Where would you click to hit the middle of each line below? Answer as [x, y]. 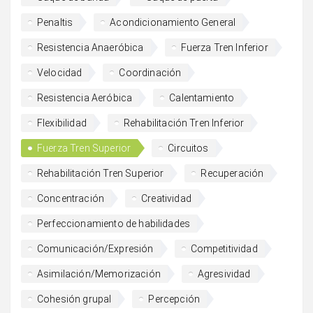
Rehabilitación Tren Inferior [184, 123]
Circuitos [188, 148]
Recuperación [232, 173]
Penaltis [55, 22]
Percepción [174, 299]
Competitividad [224, 248]
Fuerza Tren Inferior [224, 47]
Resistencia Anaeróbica [90, 47]
